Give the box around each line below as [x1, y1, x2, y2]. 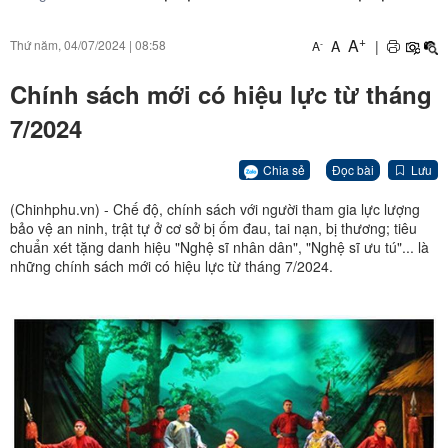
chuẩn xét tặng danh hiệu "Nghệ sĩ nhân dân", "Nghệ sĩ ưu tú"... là [10, 237, 429, 258]
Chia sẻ [263, 160, 305, 178]
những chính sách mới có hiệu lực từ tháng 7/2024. [10, 256, 333, 277]
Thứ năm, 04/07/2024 [10, 36, 126, 53]
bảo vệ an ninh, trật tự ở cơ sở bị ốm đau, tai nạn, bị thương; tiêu [10, 218, 417, 239]
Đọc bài [332, 161, 374, 179]
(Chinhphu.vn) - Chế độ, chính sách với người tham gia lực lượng [10, 199, 420, 220]
